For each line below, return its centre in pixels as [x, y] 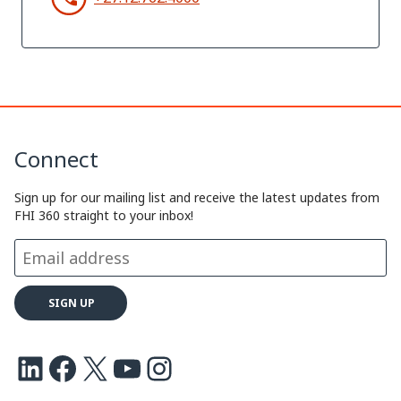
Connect [56, 159]
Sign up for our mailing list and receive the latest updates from [197, 198]
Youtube [119, 367]
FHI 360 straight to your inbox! [104, 216]
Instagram [157, 367]
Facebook [54, 367]
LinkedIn [23, 367]
